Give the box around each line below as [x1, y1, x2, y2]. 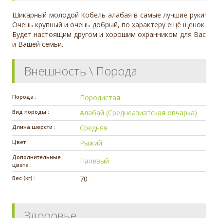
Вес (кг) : [12, 174, 36, 182]
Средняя [80, 123, 108, 133]
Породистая [80, 93, 121, 103]
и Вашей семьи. [12, 39, 63, 49]
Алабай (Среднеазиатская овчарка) [80, 108, 198, 118]
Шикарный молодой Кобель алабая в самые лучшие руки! [12, 10, 206, 20]
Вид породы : [12, 108, 49, 116]
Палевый [80, 156, 109, 166]
